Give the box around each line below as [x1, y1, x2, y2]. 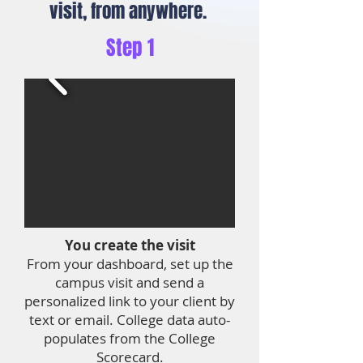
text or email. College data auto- [29, 310, 230, 329]
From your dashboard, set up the [26, 254, 233, 273]
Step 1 [105, 33, 154, 62]
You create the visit [64, 236, 195, 254]
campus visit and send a [55, 273, 204, 292]
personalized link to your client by [24, 292, 235, 310]
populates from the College [44, 329, 216, 348]
